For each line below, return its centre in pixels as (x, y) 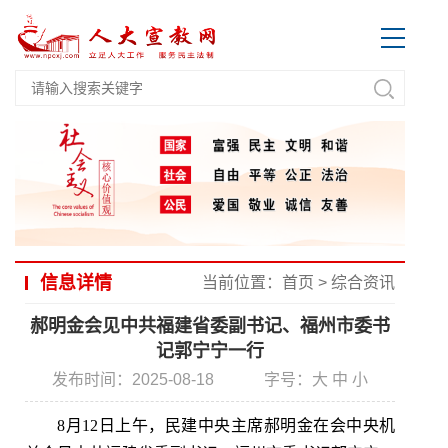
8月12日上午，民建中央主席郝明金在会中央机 (226, 426)
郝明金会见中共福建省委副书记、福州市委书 (210, 326)
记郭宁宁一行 (210, 351)
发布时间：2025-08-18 (133, 380)
